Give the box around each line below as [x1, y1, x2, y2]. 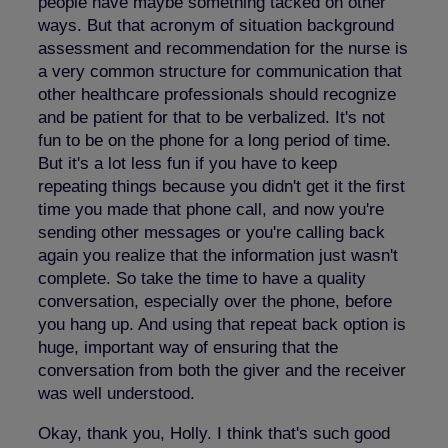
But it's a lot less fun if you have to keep [38, 153, 337, 173]
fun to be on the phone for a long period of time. [38, 130, 391, 150]
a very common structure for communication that [38, 61, 402, 81]
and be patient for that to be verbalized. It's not [38, 107, 385, 127]
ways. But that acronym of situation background [38, 15, 394, 35]
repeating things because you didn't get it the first [38, 176, 405, 196]
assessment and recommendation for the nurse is [38, 38, 408, 58]
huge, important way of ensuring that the [38, 337, 338, 357]
